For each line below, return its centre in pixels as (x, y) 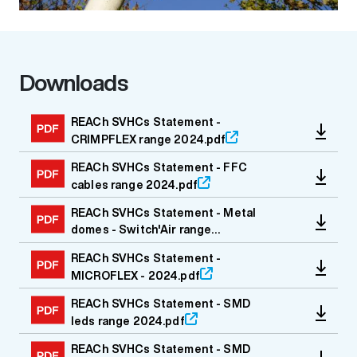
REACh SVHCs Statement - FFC (159, 167)
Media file (46, 119)
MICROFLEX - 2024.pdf (135, 275)
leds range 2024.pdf (128, 321)
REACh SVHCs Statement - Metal (164, 213)
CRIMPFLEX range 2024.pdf (149, 139)
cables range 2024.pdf (134, 184)
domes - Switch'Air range (141, 230)
